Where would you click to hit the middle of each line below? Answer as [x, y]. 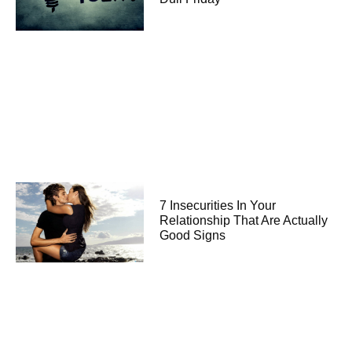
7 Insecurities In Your [218, 206]
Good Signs [193, 236]
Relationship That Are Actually [244, 221]
